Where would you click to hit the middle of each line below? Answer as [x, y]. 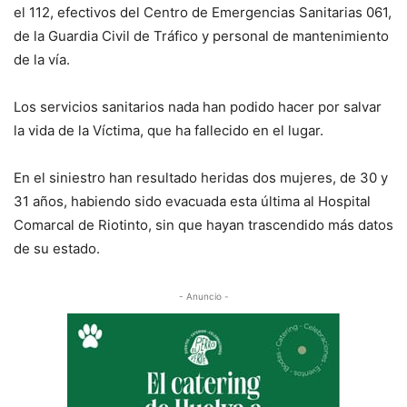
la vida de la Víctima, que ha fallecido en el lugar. [169, 131]
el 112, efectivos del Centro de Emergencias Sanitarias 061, [203, 13]
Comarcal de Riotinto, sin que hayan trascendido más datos [203, 225]
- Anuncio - [203, 297]
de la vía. [42, 60]
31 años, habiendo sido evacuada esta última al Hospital [192, 202]
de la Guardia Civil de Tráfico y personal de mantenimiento [201, 36]
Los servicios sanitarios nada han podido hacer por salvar [198, 107]
